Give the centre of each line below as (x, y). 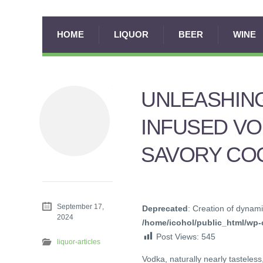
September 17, (80, 206)
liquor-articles (79, 242)
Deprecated (165, 209)
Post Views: (178, 237)
